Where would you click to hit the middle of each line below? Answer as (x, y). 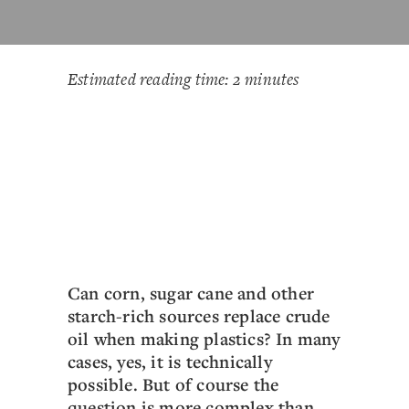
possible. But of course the (173, 384)
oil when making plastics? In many (204, 339)
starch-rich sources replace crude (199, 316)
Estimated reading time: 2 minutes (184, 79)
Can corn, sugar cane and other (191, 293)
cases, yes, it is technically (170, 362)
